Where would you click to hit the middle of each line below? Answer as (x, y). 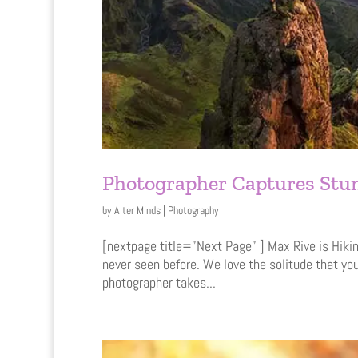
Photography (193, 210)
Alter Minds (137, 210)
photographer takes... (159, 282)
